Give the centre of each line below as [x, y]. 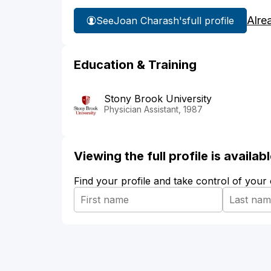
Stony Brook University [158, 99]
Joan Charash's [150, 20]
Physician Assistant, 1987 [153, 109]
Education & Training [135, 65]
